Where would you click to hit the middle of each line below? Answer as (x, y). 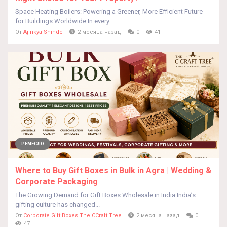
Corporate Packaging (56, 182)
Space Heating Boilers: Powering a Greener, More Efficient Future (109, 11)
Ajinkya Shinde (43, 32)
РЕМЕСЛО (33, 144)
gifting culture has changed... (58, 204)
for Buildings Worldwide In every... (64, 21)
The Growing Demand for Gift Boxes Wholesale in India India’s (105, 195)
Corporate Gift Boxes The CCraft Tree (72, 216)
